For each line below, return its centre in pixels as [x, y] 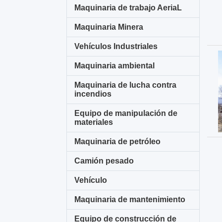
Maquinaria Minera [109, 27]
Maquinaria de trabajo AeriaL [128, 8]
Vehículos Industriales [116, 46]
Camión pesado [104, 161]
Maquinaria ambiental [115, 66]
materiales [94, 122]
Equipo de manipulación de [126, 113]
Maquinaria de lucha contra [126, 85]
